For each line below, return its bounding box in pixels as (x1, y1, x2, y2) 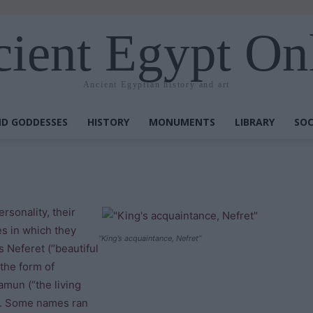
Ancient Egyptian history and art (82, 79, 231, 89)
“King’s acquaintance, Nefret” (99, 233, 202, 243)
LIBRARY (235, 115, 275, 129)
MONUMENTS (149, 115, 215, 129)
